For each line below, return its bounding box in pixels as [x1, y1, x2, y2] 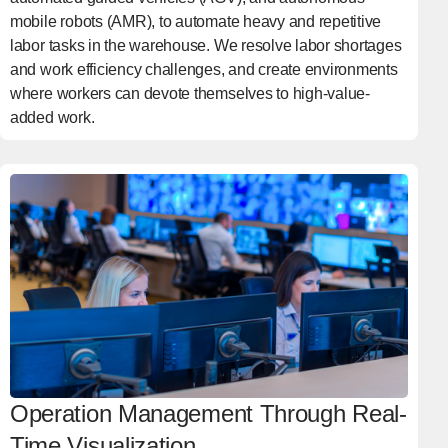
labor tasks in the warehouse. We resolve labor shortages [9, 36, 402, 54]
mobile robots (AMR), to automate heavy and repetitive [9, 12, 382, 30]
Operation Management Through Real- [9, 399, 407, 427]
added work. [9, 108, 95, 126]
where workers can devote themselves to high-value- [9, 84, 370, 102]
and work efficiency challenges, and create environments [9, 60, 398, 78]
